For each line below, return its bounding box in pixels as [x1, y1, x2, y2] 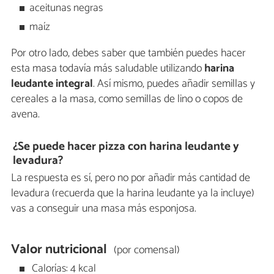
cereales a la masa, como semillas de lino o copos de [11, 90, 243, 109]
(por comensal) [113, 240, 180, 259]
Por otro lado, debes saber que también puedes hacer [11, 44, 246, 63]
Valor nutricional [11, 238, 108, 261]
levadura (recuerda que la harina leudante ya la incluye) [11, 183, 254, 202]
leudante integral [11, 75, 93, 94]
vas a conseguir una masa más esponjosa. [11, 199, 196, 218]
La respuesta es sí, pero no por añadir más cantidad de [11, 168, 250, 187]
